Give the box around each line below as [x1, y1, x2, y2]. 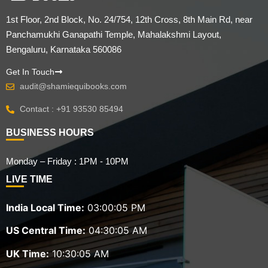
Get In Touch [6, 67, 54, 77]
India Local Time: [6, 202, 84, 214]
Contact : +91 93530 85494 [19, 104, 123, 114]
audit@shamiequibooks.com [19, 81, 127, 91]
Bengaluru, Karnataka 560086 [6, 44, 121, 54]
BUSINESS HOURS [6, 127, 94, 138]
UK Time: [6, 247, 49, 260]
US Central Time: [6, 224, 86, 237]
